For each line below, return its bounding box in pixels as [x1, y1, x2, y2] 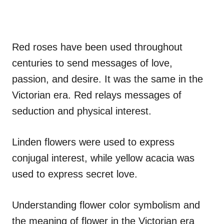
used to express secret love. [12, 168, 137, 179]
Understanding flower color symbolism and [12, 199, 200, 210]
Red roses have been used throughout [12, 41, 182, 52]
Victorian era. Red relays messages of [12, 89, 181, 100]
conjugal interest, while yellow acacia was [12, 152, 194, 163]
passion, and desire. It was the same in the [12, 73, 203, 84]
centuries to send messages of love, [12, 57, 172, 68]
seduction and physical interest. [12, 105, 151, 116]
